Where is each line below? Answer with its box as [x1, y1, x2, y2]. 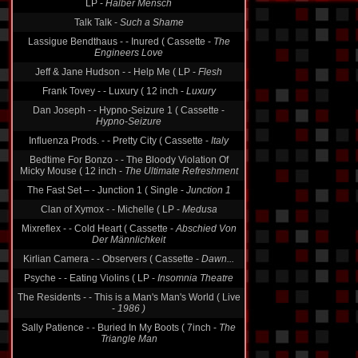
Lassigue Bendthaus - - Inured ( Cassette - [27, 22, 213, 33]
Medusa [181, 189, 217, 201]
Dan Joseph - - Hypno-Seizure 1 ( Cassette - [33, 90, 225, 101]
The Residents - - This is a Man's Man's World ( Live [17, 277, 241, 288]
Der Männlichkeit [92, 220, 165, 231]
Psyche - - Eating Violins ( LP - [24, 258, 157, 269]
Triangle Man [100, 319, 157, 330]
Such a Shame [119, 2, 184, 14]
